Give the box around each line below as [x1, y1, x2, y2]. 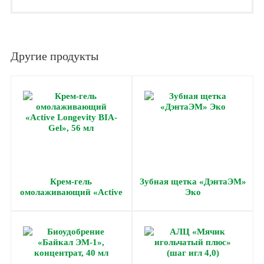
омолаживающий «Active [19, 187, 123, 197]
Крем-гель [50, 177, 93, 186]
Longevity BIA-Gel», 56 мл [18, 198, 124, 207]
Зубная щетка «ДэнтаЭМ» [139, 177, 246, 186]
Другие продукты [10, 49, 98, 62]
